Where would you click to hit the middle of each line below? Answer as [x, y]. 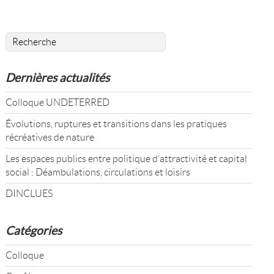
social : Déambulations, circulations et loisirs [98, 172]
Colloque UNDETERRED [57, 102]
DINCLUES [29, 193]
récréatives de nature [50, 137]
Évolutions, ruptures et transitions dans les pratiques [116, 124]
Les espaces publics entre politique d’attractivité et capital [126, 158]
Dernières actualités [57, 77]
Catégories [33, 230]
